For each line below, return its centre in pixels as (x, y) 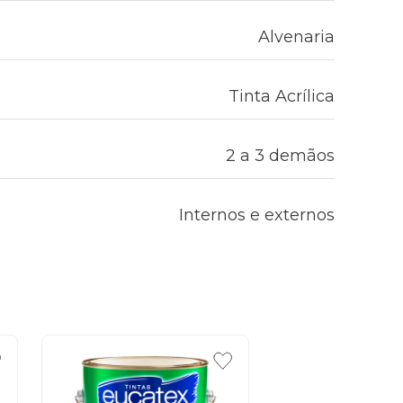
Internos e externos (257, 215)
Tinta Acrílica (282, 96)
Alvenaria (296, 37)
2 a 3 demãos (280, 156)
